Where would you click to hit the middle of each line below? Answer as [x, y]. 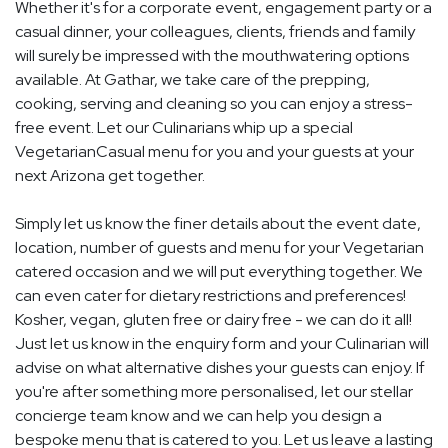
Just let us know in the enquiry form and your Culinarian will [222, 343]
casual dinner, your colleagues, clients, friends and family [215, 31]
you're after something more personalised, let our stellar [214, 391]
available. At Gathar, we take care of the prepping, [192, 79]
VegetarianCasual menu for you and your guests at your [214, 151]
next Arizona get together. [110, 175]
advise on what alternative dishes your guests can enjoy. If [220, 367]
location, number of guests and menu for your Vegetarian [219, 247]
